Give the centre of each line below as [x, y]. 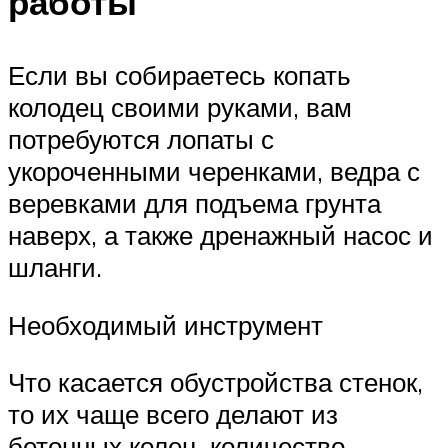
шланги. [55, 267]
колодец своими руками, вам [180, 107]
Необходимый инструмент [165, 324]
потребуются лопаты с [141, 139]
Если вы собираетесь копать [179, 75]
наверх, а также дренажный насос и [220, 235]
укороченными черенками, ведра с [214, 171]
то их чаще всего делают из [173, 414]
